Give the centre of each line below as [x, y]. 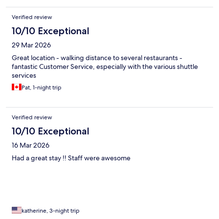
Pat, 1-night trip [42, 88]
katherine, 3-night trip [51, 211]
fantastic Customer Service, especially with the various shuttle [105, 67]
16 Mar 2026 [31, 145]
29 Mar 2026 [31, 45]
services [24, 76]
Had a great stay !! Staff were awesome [71, 158]
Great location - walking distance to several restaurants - [97, 58]
